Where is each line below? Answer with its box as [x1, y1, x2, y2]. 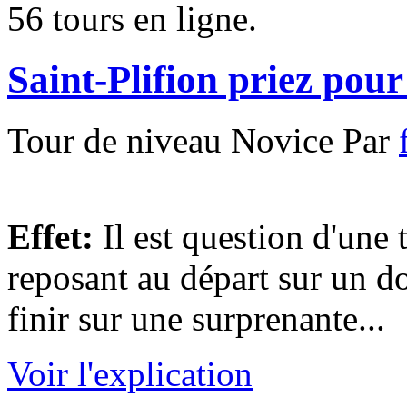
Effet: [7, 216, 94, 256]
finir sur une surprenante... [7, 298, 385, 338]
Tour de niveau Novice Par [7, 120, 399, 160]
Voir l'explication [7, 353, 253, 393]
